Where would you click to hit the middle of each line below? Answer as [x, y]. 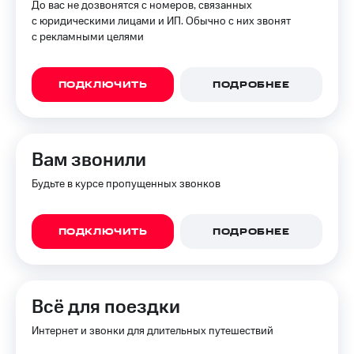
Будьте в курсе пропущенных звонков [126, 184]
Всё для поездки [106, 307]
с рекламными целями [88, 37]
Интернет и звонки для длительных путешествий [153, 331]
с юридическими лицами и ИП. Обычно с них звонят [161, 21]
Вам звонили [89, 160]
